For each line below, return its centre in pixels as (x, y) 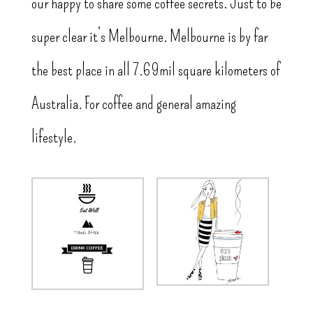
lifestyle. (53, 137)
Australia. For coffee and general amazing (133, 104)
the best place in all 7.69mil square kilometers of (155, 70)
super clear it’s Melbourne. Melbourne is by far (149, 37)
